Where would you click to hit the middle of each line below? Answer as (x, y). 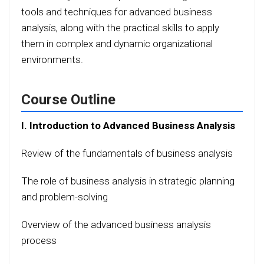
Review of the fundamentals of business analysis (127, 154)
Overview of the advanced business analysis (116, 225)
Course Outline (68, 100)
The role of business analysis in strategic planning (128, 181)
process (39, 241)
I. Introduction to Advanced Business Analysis (128, 126)
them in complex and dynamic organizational (117, 44)
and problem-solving (65, 197)
